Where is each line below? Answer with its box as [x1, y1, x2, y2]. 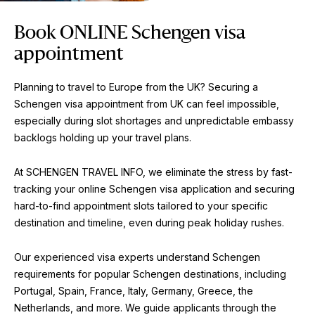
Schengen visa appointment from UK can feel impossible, [14, 98, 279, 110]
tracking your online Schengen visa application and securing [14, 183, 295, 195]
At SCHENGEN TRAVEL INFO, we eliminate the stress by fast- [14, 166, 292, 179]
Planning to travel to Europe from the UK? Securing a [14, 81, 258, 94]
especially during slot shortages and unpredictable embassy [14, 115, 294, 127]
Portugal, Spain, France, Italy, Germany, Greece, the [14, 285, 253, 297]
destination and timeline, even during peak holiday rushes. [14, 217, 284, 229]
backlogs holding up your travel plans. [14, 131, 191, 144]
